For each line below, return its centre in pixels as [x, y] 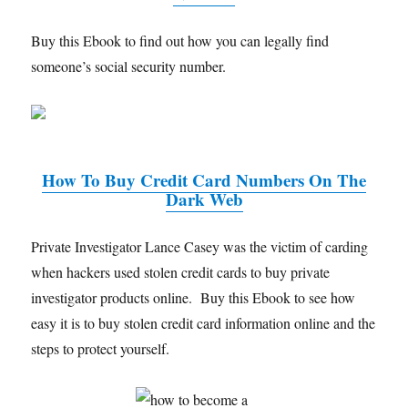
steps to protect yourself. [101, 348]
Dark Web [204, 199]
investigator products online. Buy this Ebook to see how [194, 297]
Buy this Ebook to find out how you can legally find [180, 40]
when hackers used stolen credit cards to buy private [181, 271]
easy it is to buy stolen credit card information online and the [204, 322]
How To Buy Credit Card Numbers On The [204, 179]
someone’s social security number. [129, 66]
